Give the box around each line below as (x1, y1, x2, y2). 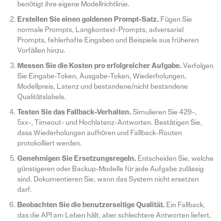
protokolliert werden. (17, 140, 82, 147)
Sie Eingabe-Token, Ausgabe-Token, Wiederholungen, (17, 73, 186, 80)
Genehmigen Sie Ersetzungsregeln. (17, 155, 136, 163)
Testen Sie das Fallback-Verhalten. (17, 109, 131, 116)
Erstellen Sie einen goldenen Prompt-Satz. (17, 16, 159, 24)
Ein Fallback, (164, 201, 205, 209)
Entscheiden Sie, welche (136, 155, 214, 163)
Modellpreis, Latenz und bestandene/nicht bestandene (17, 83, 188, 91)
